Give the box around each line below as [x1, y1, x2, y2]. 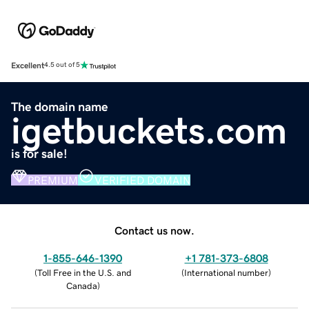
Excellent [11, 61, 44, 70]
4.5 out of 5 [44, 61, 80, 69]
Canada [66, 281, 97, 290]
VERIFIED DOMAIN [94, 174, 190, 186]
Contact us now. [114, 224, 195, 236]
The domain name [11, 100, 108, 113]
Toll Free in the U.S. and [37, 268, 132, 277]
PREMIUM [28, 174, 78, 186]
